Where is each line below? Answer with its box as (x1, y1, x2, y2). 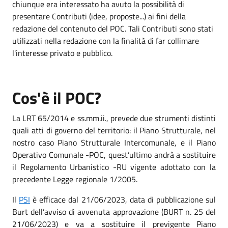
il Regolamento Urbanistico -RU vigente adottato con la (12, 161, 216, 173)
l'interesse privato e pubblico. (12, 47, 112, 59)
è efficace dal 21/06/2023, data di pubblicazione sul (30, 193, 216, 206)
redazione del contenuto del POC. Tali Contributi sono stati (12, 22, 213, 35)
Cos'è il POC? (12, 85, 101, 110)
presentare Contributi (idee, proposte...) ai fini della (12, 10, 186, 22)
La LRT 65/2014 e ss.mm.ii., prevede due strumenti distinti (12, 112, 216, 124)
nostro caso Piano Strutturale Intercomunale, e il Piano (12, 136, 216, 149)
